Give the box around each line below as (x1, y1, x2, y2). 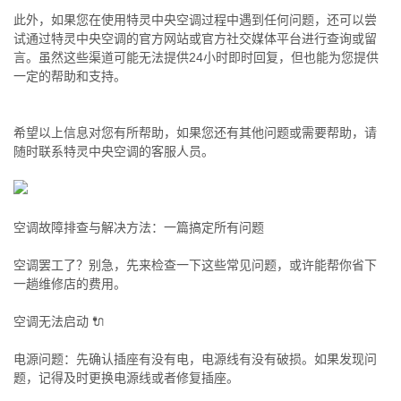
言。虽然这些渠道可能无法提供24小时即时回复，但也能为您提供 (13, 50, 379, 64)
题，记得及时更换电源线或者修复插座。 (13, 371, 239, 385)
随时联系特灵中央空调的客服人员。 (13, 144, 214, 158)
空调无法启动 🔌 (13, 314, 105, 328)
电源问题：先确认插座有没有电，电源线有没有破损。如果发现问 (13, 352, 377, 366)
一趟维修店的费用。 (13, 277, 126, 291)
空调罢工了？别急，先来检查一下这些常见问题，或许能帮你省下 (13, 258, 377, 272)
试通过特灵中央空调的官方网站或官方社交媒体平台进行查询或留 (13, 31, 377, 46)
